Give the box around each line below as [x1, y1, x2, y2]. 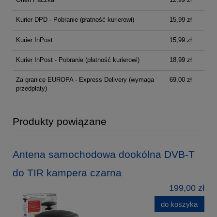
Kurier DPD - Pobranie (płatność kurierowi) [15, 16, 134, 24]
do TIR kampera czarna [13, 167, 122, 178]
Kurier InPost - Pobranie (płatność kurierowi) [15, 56, 139, 63]
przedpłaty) [15, 85, 47, 93]
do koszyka [161, 200, 198, 208]
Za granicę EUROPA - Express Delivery [15, 76, 127, 84]
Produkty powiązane [13, 115, 107, 127]
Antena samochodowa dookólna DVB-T [13, 148, 195, 160]
